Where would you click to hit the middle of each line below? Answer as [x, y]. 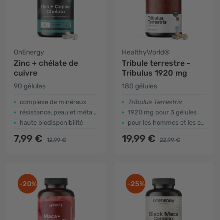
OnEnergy [29, 52]
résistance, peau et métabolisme [56, 112]
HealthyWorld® [146, 52]
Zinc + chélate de [46, 63]
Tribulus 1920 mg [154, 73]
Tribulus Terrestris [155, 102]
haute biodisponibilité [51, 123]
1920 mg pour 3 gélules [162, 112]
